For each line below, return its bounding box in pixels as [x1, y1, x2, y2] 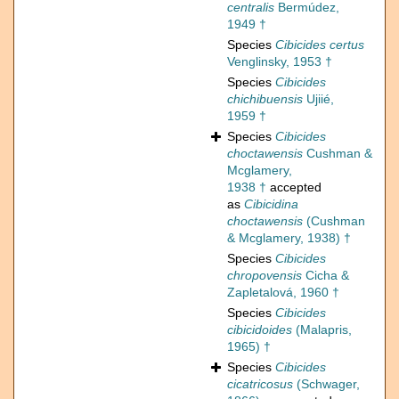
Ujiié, [303, 92, 334, 107]
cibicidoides [227, 322, 292, 338]
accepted [266, 180, 322, 195]
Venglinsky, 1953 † [227, 54, 332, 69]
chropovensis [227, 268, 302, 283]
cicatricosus [227, 377, 293, 392]
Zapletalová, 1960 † [227, 285, 339, 300]
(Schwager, [293, 377, 360, 392]
